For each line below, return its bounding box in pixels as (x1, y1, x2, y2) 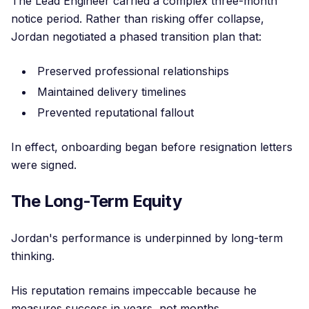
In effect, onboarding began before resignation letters (11, 140, 292, 154)
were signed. (11, 158, 77, 172)
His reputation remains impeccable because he (11, 283, 257, 297)
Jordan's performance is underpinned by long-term (11, 231, 283, 245)
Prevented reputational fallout (37, 106, 194, 119)
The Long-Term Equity (11, 191, 181, 211)
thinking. (11, 249, 54, 263)
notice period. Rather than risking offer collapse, (11, 12, 264, 26)
